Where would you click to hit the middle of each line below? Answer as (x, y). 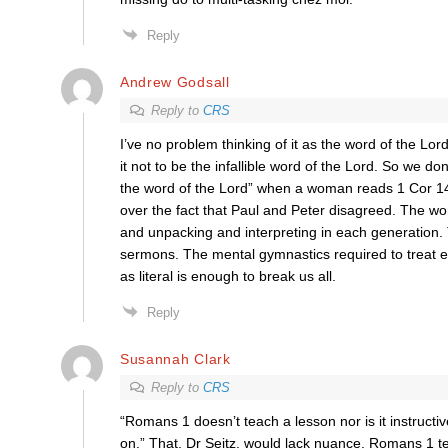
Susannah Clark (175, 358)
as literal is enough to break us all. (227, 276)
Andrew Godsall (174, 81)
